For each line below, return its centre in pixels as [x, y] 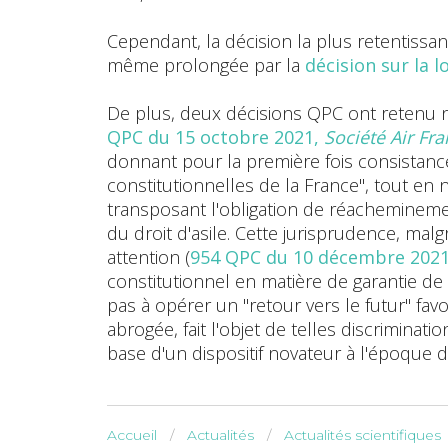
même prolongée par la [206, 65]
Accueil [132, 435]
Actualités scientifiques [362, 435]
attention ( [148, 257]
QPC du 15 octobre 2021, [215, 137]
